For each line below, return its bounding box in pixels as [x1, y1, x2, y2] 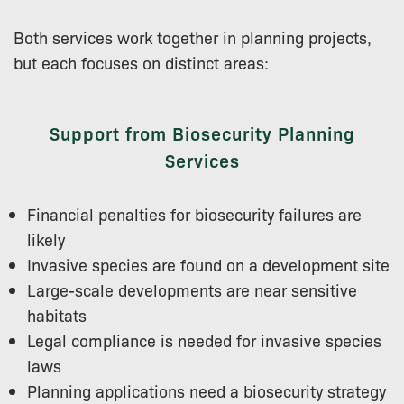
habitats [27, 303, 87, 326]
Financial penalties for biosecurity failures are [27, 202, 362, 225]
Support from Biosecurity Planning [49, 120, 355, 145]
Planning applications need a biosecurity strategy [27, 379, 386, 401]
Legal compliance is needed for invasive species [27, 328, 381, 351]
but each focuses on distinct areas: [14, 50, 269, 73]
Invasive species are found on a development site [27, 252, 390, 275]
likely [27, 227, 65, 250]
